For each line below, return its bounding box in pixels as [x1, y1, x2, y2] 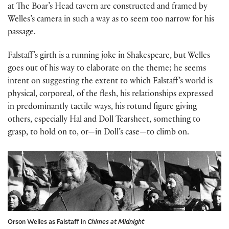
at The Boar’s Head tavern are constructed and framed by [8, 3, 208, 12]
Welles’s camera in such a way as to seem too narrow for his [8, 16, 214, 25]
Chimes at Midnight [87, 217, 144, 225]
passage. [8, 29, 36, 38]
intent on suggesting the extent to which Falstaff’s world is [8, 78, 213, 87]
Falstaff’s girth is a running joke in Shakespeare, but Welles [8, 52, 210, 61]
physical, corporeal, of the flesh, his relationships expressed [8, 90, 213, 100]
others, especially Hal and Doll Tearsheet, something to [8, 116, 200, 125]
